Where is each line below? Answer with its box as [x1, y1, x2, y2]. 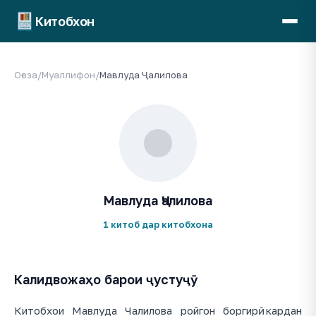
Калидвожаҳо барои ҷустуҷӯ [14, 272, 197, 287]
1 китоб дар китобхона [103, 219, 213, 230]
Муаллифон [42, 69, 95, 80]
